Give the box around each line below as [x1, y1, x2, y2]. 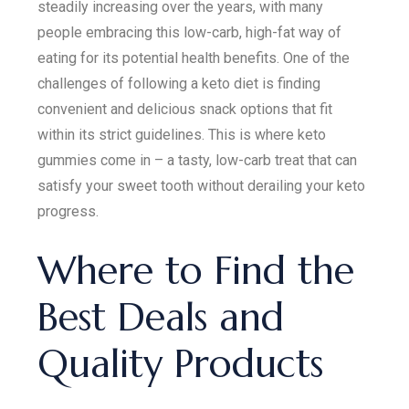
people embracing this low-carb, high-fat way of [37, 23, 342, 41]
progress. [37, 202, 100, 220]
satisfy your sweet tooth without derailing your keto [37, 176, 366, 194]
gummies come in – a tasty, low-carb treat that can [37, 151, 358, 169]
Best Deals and [37, 292, 285, 341]
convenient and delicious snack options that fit [37, 100, 333, 118]
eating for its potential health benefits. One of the [37, 48, 351, 67]
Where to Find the [37, 246, 355, 295]
